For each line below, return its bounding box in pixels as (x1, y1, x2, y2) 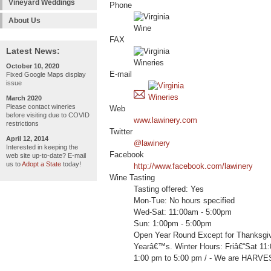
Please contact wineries (6, 103, 76, 110)
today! (61, 160, 81, 168)
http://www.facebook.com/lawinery (134, 162, 253, 171)
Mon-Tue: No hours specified (134, 197, 235, 206)
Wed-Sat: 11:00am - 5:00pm (134, 208, 232, 217)
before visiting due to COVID (6, 111, 90, 119)
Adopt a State (22, 160, 61, 168)
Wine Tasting (109, 174, 155, 183)
